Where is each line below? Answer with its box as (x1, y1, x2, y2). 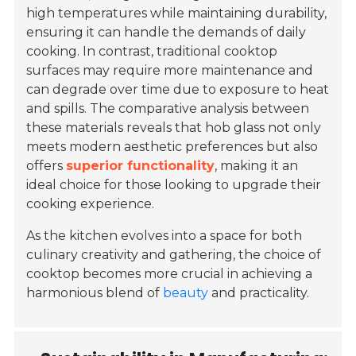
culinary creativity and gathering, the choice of (26, 247, 322, 263)
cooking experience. (26, 196, 155, 212)
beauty (163, 285, 209, 301)
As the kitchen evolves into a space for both (26, 228, 303, 244)
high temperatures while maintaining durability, (26, 6, 327, 21)
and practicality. (208, 285, 310, 301)
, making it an (215, 158, 299, 174)
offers (26, 158, 67, 174)
